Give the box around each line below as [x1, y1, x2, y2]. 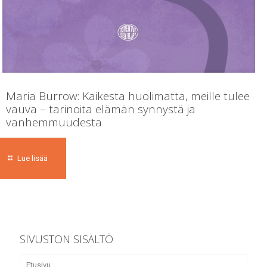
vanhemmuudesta [6, 114, 102, 130]
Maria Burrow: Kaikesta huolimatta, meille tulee [6, 88, 250, 104]
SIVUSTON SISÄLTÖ [20, 232, 113, 246]
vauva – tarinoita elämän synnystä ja [6, 101, 195, 117]
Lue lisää [17, 154, 48, 163]
